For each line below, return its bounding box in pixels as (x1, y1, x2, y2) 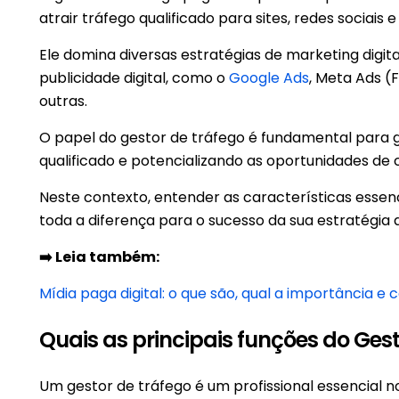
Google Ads (229, 67, 309, 88)
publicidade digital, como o (39, 67, 229, 88)
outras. (39, 90, 87, 111)
